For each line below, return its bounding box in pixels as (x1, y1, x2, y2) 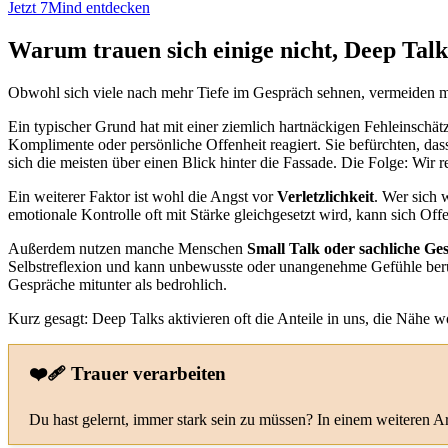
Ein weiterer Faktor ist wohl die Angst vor (8, 187, 277, 205)
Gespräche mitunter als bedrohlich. (8, 275, 227, 293)
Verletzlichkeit (277, 187, 374, 205)
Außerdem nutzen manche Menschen (8, 239, 247, 257)
